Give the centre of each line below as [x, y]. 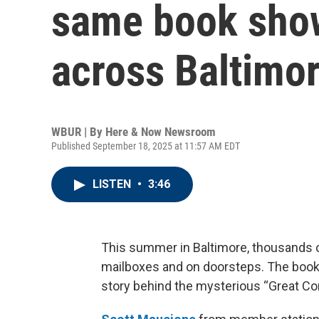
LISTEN [113, 184]
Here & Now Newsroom [161, 132]
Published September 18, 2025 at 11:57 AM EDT [146, 146]
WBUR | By [78, 132]
